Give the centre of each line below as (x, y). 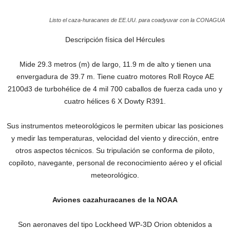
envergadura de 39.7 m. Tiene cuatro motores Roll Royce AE (115, 77)
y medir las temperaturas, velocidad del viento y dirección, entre (115, 138)
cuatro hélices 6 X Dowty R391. (115, 101)
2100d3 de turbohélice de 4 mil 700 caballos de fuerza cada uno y (115, 89)
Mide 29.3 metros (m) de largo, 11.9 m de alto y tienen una (115, 64)
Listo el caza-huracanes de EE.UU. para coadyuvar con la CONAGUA (137, 20)
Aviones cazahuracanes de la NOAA (115, 200)
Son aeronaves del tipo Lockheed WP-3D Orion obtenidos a (115, 225)
